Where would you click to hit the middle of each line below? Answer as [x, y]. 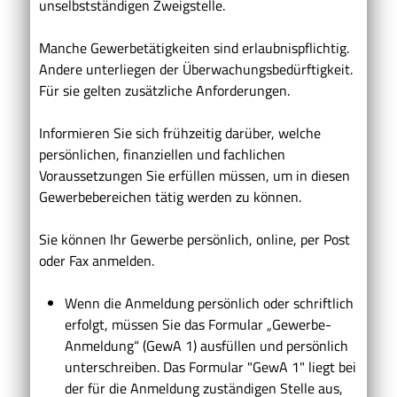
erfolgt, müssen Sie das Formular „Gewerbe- [198, 324]
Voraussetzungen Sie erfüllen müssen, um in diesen [195, 175]
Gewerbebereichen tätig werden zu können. [170, 196]
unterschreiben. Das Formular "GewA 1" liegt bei [210, 366]
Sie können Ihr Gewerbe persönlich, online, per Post [195, 239]
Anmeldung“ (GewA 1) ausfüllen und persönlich [206, 345]
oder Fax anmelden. [97, 260]
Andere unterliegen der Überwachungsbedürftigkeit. [196, 69]
